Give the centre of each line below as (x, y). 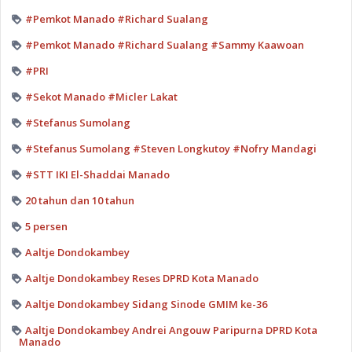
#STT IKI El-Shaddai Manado (97, 174)
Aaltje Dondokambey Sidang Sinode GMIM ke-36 (146, 304)
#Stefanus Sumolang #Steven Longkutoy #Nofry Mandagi (170, 148)
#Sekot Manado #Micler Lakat (101, 96)
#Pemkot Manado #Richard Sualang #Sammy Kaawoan (164, 44)
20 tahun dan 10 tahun (79, 200)
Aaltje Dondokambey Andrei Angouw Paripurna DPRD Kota (171, 330)
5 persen (46, 226)
